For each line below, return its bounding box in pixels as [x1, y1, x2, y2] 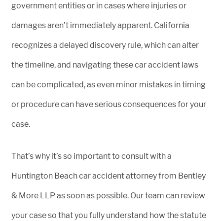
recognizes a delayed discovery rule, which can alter [11, 40, 199, 50]
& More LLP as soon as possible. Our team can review [11, 191, 205, 201]
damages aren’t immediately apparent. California [11, 21, 189, 31]
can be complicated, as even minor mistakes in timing [11, 80, 206, 90]
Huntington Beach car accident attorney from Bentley [11, 171, 206, 181]
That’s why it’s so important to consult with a [11, 151, 172, 161]
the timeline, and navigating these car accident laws [11, 60, 198, 70]
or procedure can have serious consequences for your [11, 100, 206, 110]
